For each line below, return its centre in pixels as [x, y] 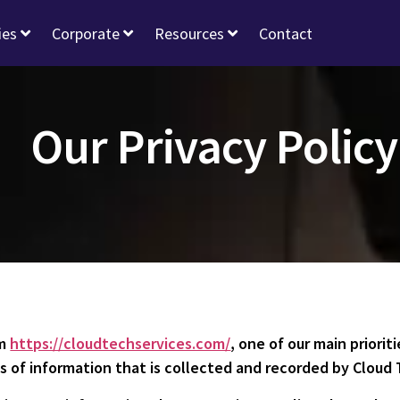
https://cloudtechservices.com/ [121, 344]
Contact [286, 33]
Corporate [88, 33]
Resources [192, 33]
